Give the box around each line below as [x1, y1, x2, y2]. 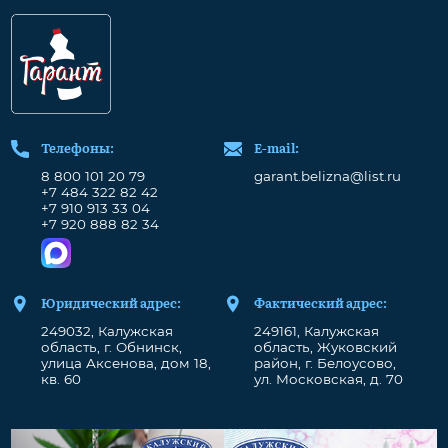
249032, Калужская [40, 323, 173, 340]
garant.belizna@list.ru [253, 168, 401, 185]
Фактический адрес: [253, 291, 387, 312]
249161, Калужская [253, 323, 379, 340]
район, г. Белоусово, [253, 355, 396, 372]
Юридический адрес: [40, 291, 181, 312]
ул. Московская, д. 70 [253, 371, 403, 388]
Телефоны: [40, 136, 114, 157]
